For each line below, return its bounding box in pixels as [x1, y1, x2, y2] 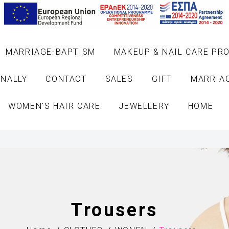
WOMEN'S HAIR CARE [8, 101, 101, 111]
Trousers [71, 199, 158, 221]
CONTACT [45, 74, 87, 84]
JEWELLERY [119, 101, 170, 111]
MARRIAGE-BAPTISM [6, 47, 96, 57]
